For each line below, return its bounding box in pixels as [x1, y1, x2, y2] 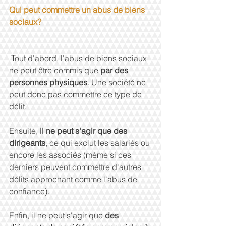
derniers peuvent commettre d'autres [9, 162, 143, 172]
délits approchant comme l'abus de [9, 174, 139, 184]
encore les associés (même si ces [9, 150, 133, 160]
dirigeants [9, 138, 45, 148]
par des [100, 65, 130, 75]
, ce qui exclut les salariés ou [45, 138, 152, 148]
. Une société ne [87, 77, 148, 87]
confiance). [9, 186, 51, 196]
